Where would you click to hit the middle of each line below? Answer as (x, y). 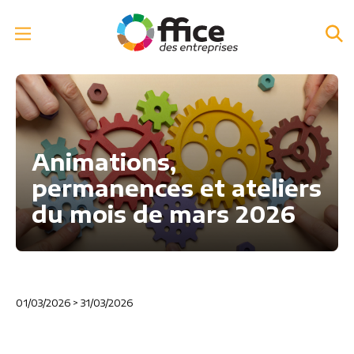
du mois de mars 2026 (164, 214)
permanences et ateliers (177, 188)
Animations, (104, 162)
